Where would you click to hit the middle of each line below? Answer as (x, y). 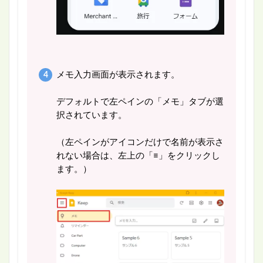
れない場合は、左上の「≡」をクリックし (138, 156)
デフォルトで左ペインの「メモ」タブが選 (140, 102)
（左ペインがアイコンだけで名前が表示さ (140, 142)
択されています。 (91, 115)
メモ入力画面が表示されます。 (118, 75)
